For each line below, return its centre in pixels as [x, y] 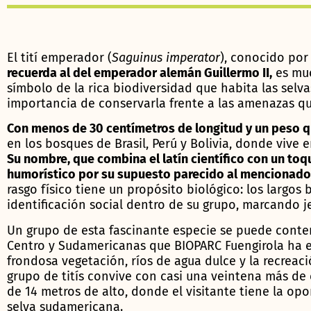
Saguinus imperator [166, 58]
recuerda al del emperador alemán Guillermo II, [140, 73]
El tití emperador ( [59, 58]
